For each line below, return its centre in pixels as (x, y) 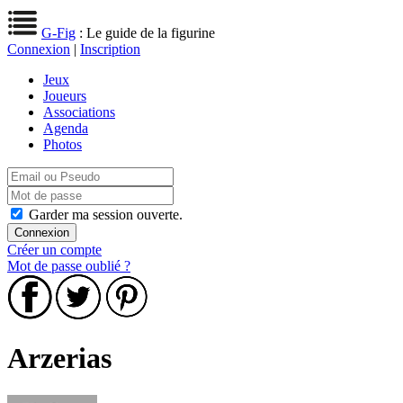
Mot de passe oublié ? (69, 266)
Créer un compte (54, 250)
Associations (79, 112)
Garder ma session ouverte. (106, 215)
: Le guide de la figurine (145, 33)
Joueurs (65, 96)
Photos (63, 144)
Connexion (39, 49)
